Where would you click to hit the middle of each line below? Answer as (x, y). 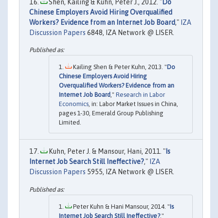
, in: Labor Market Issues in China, (133, 104)
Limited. (70, 123)
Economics (74, 104)
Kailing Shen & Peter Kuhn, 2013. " (119, 67)
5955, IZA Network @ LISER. (130, 172)
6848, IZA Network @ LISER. (130, 32)
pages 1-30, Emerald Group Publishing (111, 113)
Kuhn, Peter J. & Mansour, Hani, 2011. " (106, 152)
